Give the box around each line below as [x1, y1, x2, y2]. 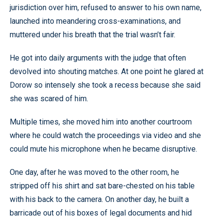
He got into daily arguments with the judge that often [10, 53, 186, 62]
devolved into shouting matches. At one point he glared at [10, 66, 203, 76]
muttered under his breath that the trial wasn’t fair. [10, 30, 175, 39]
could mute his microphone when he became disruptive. [10, 144, 197, 154]
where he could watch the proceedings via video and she [10, 130, 201, 140]
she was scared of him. [10, 93, 88, 103]
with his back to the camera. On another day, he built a [10, 194, 189, 204]
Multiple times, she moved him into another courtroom [10, 117, 192, 126]
